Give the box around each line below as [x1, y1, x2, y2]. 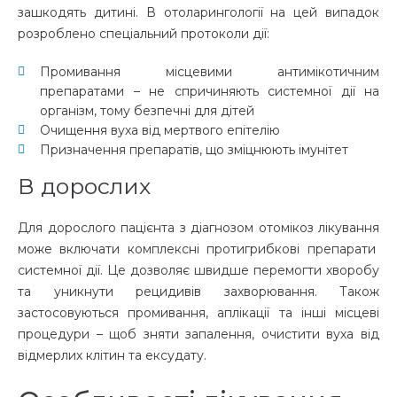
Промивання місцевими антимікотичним [40, 64, 379, 80]
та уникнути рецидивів [18, 284, 224, 300]
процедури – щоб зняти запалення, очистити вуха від [18, 326, 379, 342]
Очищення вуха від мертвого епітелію [40, 122, 280, 138]
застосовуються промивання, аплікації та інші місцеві [18, 305, 379, 321]
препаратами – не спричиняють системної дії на [40, 83, 379, 99]
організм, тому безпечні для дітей [40, 103, 254, 119]
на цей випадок [262, 4, 379, 20]
